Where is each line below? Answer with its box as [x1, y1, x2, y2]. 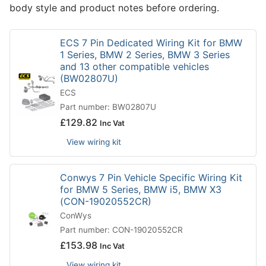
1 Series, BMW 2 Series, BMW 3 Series [60, 49, 230, 61]
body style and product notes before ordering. [9, 2, 219, 14]
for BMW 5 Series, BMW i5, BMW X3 [60, 183, 221, 196]
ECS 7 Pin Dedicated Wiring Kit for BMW [60, 37, 242, 49]
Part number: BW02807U [60, 102, 156, 112]
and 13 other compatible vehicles [60, 61, 209, 73]
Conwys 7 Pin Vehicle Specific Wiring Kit [60, 172, 242, 184]
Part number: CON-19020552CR [60, 225, 183, 235]
